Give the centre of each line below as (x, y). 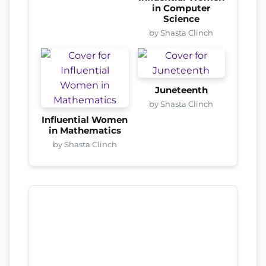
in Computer (181, 9)
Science (181, 19)
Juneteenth (181, 91)
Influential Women (85, 120)
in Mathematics (85, 131)
